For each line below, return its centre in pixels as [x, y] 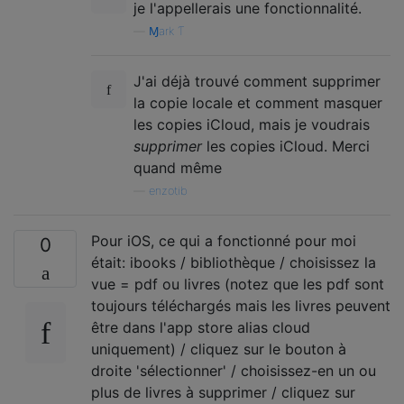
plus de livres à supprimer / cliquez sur [223, 392]
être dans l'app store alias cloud [201, 327]
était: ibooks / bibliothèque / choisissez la [234, 262]
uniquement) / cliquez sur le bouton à [219, 349]
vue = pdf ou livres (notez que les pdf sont [238, 284]
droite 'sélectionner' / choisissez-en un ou [234, 370]
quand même [178, 167]
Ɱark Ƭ [167, 31]
